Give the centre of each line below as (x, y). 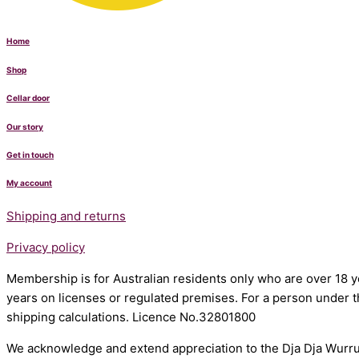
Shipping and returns (66, 216)
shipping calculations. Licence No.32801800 (131, 317)
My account (29, 183)
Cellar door (28, 98)
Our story (25, 126)
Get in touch (30, 154)
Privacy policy (46, 247)
